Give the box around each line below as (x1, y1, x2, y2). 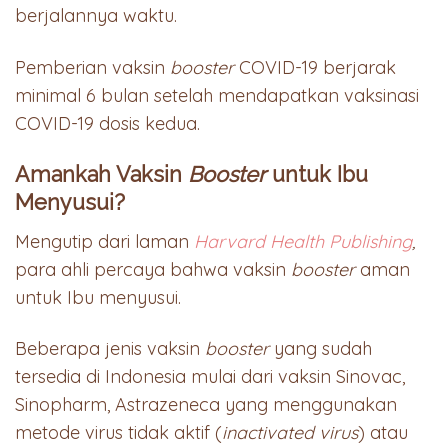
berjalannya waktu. (15, 4, 177, 28)
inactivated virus (222, 421, 358, 445)
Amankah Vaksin (15, 161, 188, 187)
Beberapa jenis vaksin (15, 337, 205, 361)
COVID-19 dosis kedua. (15, 111, 200, 135)
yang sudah (269, 337, 372, 361)
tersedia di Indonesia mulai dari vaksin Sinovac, (15, 365, 405, 389)
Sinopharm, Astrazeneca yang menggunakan (15, 393, 397, 417)
